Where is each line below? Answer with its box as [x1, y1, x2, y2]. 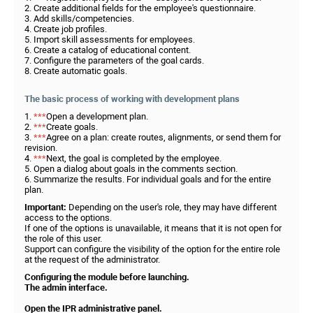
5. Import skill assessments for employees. [24, 34, 195, 45]
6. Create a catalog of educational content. [24, 45, 191, 55]
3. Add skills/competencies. [24, 13, 134, 24]
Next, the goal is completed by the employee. [46, 153, 221, 163]
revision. [24, 143, 57, 153]
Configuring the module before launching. [24, 272, 189, 282]
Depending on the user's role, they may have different [66, 202, 277, 212]
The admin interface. [24, 282, 108, 293]
